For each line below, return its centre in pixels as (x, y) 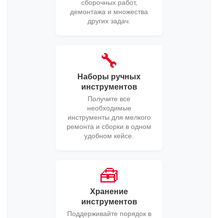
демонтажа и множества (109, 12)
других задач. (109, 21)
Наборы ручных (109, 77)
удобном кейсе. (109, 136)
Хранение (109, 192)
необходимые (109, 108)
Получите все (109, 99)
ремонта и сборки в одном (109, 127)
